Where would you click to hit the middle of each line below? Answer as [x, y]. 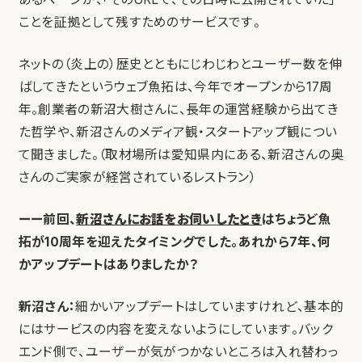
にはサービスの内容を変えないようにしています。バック [175, 330]
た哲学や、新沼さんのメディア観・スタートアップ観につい [178, 133]
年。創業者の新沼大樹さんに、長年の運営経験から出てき [178, 110]
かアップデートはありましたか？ [108, 265]
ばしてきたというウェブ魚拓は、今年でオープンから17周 [175, 87]
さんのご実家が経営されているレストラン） [137, 178]
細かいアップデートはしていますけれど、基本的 [210, 307]
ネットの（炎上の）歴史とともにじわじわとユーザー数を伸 [180, 65]
